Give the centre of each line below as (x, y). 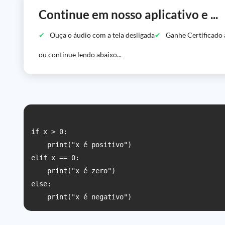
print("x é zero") (73, 171)
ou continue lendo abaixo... (80, 54)
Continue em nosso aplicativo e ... (128, 14)
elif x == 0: (55, 158)
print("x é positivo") (81, 145)
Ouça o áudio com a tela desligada (102, 35)
